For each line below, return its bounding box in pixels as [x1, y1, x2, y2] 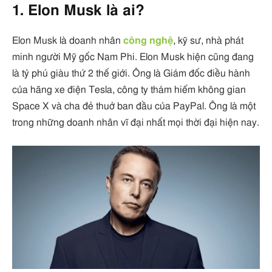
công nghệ [123, 35, 173, 46]
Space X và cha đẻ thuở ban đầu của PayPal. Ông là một [12, 101, 256, 111]
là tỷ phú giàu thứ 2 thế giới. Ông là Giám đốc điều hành [12, 68, 250, 78]
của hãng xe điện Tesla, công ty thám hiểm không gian [12, 84, 246, 95]
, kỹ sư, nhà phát [173, 35, 243, 46]
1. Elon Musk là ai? [12, 3, 144, 18]
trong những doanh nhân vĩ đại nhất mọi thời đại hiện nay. [12, 117, 259, 127]
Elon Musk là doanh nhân [12, 35, 123, 46]
